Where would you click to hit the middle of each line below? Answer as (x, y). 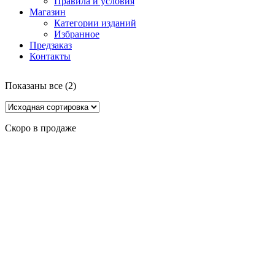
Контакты (50, 56)
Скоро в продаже (41, 128)
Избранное (77, 34)
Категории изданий (95, 23)
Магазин (48, 12)
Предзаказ (51, 45)
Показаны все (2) (41, 86)
